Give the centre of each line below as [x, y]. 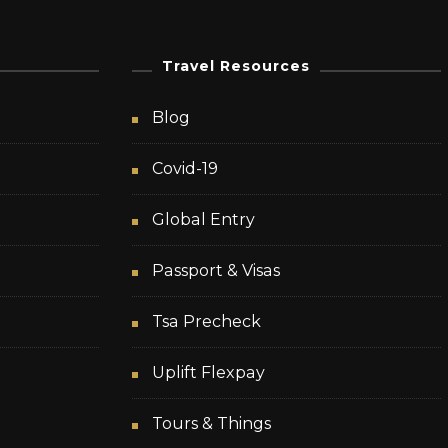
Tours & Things [212, 424]
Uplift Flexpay [209, 373]
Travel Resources [236, 66]
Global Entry [204, 220]
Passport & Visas [216, 271]
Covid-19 [185, 169]
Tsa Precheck [207, 322]
